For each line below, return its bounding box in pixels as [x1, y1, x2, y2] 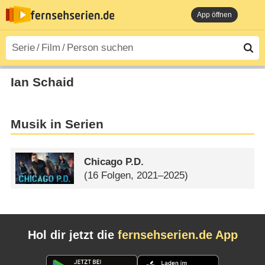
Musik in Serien [10, 117, 104, 132]
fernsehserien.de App [117, 228, 238, 241]
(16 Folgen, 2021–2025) [84, 169, 189, 181]
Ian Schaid [10, 75, 74, 89]
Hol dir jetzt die [27, 228, 118, 241]
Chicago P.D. [84, 156, 144, 167]
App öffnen [197, 11, 232, 19]
